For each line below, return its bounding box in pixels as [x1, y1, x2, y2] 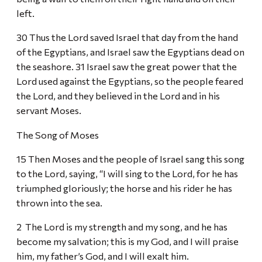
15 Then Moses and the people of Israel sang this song [16, 153, 244, 165]
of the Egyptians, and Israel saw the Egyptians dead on [16, 46, 244, 58]
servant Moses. [16, 104, 83, 116]
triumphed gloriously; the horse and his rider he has [16, 182, 232, 194]
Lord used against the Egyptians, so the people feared [16, 75, 243, 87]
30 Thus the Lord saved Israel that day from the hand [16, 31, 238, 43]
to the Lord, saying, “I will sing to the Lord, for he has [16, 167, 238, 180]
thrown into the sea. [16, 196, 104, 209]
